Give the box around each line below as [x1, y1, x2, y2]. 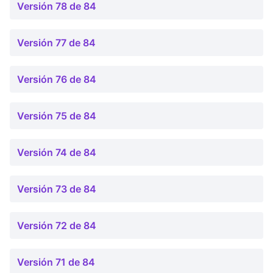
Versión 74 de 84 [17, 146, 96, 158]
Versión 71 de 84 [17, 256, 95, 268]
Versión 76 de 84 [17, 73, 96, 85]
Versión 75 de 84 [17, 110, 96, 122]
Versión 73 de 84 [17, 183, 96, 195]
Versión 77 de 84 [17, 37, 96, 49]
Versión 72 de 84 [17, 219, 96, 232]
